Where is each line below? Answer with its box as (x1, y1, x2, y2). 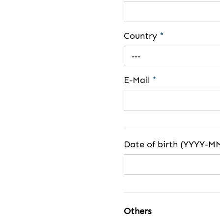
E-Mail (124, 74, 152, 85)
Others (124, 206, 152, 217)
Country (124, 30, 160, 41)
